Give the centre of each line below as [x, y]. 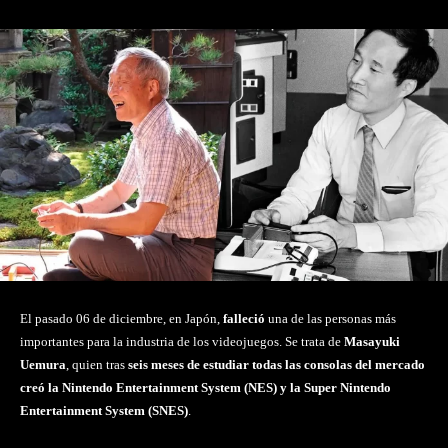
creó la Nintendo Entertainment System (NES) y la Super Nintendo [205, 388]
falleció [244, 319]
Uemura [43, 365]
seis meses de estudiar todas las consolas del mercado [276, 365]
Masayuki [372, 342]
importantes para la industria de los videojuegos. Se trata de [182, 342]
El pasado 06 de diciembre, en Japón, [121, 319]
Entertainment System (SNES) [104, 411]
